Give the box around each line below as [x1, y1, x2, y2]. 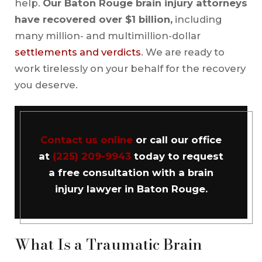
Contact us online [40, 134, 133, 146]
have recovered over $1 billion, [14, 13, 173, 25]
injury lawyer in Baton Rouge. [54, 183, 208, 195]
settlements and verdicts [14, 46, 141, 58]
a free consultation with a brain [49, 167, 213, 179]
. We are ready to [140, 46, 225, 58]
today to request [131, 150, 223, 163]
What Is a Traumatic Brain [14, 233, 202, 256]
